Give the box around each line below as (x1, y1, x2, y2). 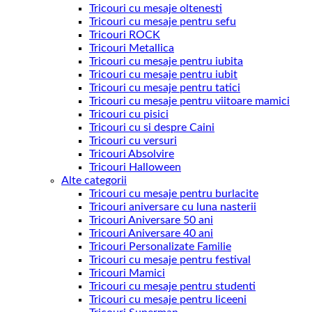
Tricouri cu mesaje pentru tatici (89, 81, 240, 93)
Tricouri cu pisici (89, 108, 169, 120)
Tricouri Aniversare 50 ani (89, 214, 213, 226)
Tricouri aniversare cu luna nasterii (89, 201, 256, 212)
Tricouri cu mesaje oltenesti (89, 2, 222, 14)
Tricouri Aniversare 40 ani (89, 227, 213, 239)
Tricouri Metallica (89, 42, 174, 54)
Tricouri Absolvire (89, 148, 174, 159)
